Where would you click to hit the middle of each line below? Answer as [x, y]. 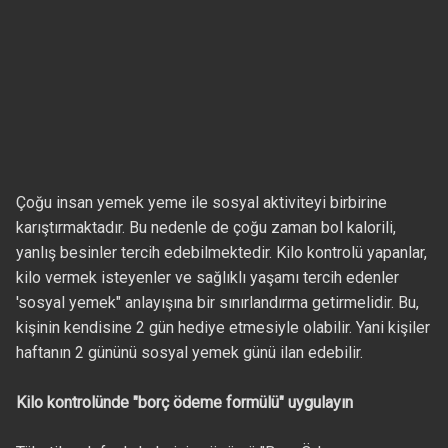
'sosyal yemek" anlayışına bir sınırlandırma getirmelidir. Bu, [217, 303]
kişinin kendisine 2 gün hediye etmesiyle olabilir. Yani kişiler [222, 328]
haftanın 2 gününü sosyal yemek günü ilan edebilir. [189, 353]
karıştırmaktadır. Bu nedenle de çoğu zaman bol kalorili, [205, 228]
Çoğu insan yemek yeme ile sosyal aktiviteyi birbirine [201, 203]
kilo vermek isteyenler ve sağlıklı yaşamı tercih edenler [207, 278]
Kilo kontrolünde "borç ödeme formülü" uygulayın [184, 403]
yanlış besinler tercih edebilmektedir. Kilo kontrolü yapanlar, [221, 253]
